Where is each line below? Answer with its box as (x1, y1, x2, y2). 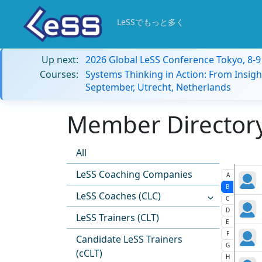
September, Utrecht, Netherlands (85, 81, 231, 94)
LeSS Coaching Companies (76, 168, 192, 181)
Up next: (42, 53, 78, 66)
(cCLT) (76, 247, 102, 260)
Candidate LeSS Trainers (76, 233, 182, 246)
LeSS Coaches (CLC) (76, 189, 161, 202)
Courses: (40, 68, 78, 81)
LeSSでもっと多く (117, 16, 184, 27)
